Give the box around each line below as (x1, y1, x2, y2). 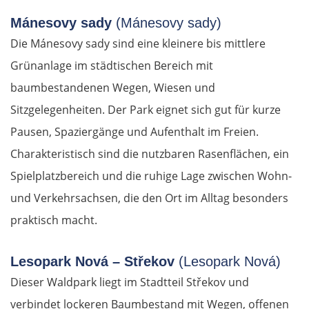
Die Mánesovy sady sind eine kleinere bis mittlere (10, 36, 266, 52)
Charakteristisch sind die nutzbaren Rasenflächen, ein (10, 146, 289, 162)
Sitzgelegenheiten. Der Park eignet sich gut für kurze (10, 102, 281, 118)
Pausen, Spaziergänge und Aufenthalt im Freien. (10, 124, 259, 140)
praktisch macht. (10, 212, 97, 228)
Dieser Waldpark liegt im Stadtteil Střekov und (10, 275, 249, 290)
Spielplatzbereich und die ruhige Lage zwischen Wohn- (10, 168, 292, 184)
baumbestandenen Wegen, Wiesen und (10, 80, 215, 96)
